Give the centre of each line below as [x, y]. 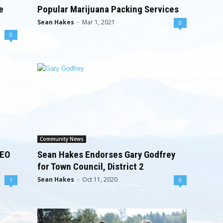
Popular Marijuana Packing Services [108, 9]
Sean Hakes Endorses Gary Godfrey [106, 155]
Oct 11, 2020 [100, 179]
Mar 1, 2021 [98, 22]
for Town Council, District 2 [90, 167]
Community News [61, 139]
